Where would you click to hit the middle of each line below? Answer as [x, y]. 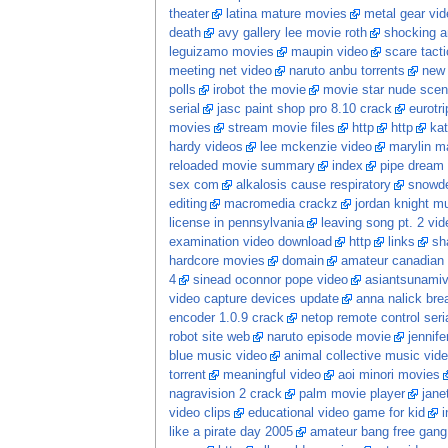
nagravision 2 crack [225, 394]
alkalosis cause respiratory [313, 185]
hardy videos [205, 147]
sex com [193, 185]
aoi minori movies [388, 375]
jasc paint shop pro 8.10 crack [304, 109]
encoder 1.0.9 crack [226, 318]
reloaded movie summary [241, 166]
